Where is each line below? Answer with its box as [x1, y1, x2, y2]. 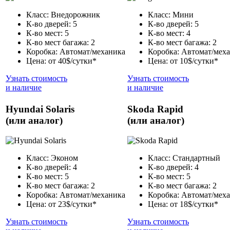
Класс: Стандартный [148, 154, 220, 163]
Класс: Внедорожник [26, 10, 100, 20]
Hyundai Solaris [6, 104, 74, 115]
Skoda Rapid [127, 104, 183, 115]
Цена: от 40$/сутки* [26, 56, 97, 66]
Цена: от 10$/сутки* [148, 56, 218, 66]
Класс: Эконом [26, 154, 78, 163]
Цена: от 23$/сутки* [26, 200, 97, 209]
